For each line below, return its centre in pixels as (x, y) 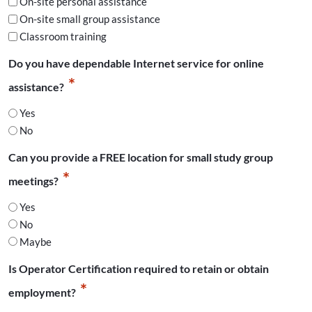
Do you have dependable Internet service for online (136, 63)
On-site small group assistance (90, 19)
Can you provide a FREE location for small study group (141, 157)
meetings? (33, 181)
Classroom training (63, 37)
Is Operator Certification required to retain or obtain (139, 268)
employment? (42, 292)
